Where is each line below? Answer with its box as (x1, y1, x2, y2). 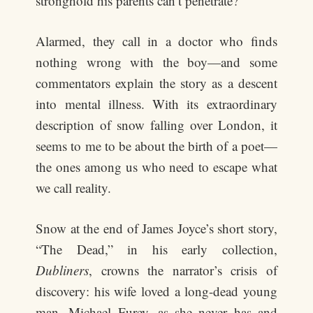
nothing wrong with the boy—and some (36, 53, 277, 71)
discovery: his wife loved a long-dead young (36, 282, 277, 300)
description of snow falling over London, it (36, 116, 277, 133)
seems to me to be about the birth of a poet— (36, 137, 277, 154)
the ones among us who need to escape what (36, 158, 277, 175)
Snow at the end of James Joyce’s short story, (36, 219, 277, 237)
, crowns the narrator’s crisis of (89, 261, 277, 279)
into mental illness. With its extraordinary (36, 95, 277, 112)
